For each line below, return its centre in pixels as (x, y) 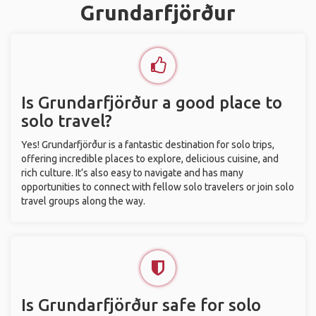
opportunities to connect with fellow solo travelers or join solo (158, 187)
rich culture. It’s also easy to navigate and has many (132, 173)
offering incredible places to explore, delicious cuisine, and (150, 159)
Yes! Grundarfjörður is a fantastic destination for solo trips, (148, 145)
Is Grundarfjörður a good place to (152, 103)
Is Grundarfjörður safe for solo (141, 305)
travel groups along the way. (83, 201)
